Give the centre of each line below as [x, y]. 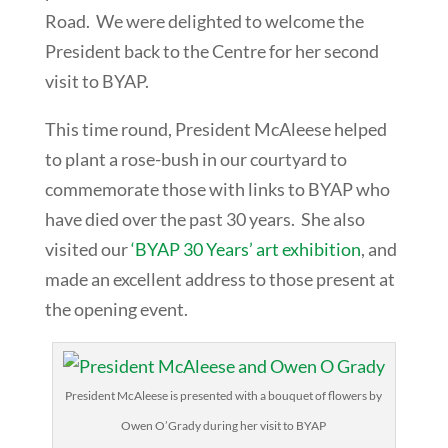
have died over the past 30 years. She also [204, 218]
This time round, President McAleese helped [215, 128]
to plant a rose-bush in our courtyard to [195, 158]
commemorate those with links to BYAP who [217, 188]
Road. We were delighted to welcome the [204, 20]
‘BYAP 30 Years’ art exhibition [245, 248]
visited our [87, 248]
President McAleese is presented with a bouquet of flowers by [224, 395]
